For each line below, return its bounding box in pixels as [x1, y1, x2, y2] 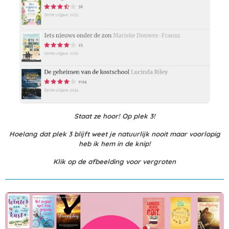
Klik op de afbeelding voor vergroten [53, 157, 176, 166]
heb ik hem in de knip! [78, 139, 151, 148]
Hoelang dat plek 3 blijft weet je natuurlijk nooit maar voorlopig [9, 129, 220, 138]
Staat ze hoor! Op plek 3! [74, 111, 155, 120]
